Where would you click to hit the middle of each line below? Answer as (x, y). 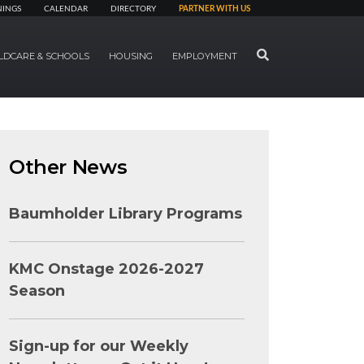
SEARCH (275, 54)
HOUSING (131, 56)
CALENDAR (66, 9)
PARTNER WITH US (214, 9)
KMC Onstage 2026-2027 (106, 269)
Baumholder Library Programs (126, 214)
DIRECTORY (133, 9)
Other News (68, 167)
